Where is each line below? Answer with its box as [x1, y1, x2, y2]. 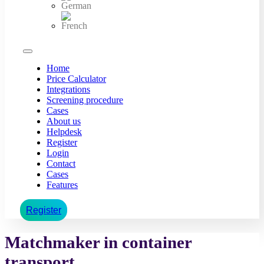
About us [47, 116, 81, 127]
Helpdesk [47, 127, 82, 137]
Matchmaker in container [5, 233, 192, 252]
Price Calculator [47, 74, 106, 84]
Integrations [47, 84, 90, 95]
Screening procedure [47, 95, 123, 105]
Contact [47, 159, 75, 169]
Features [47, 180, 78, 190]
